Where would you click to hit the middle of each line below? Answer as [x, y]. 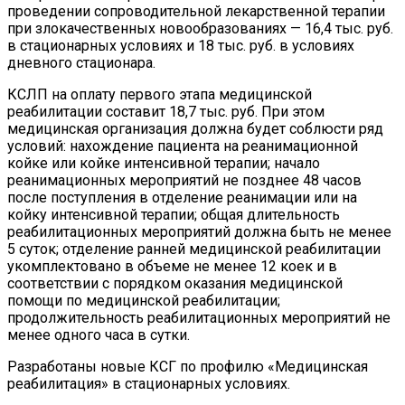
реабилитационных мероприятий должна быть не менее [199, 231]
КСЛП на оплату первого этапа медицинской [160, 94]
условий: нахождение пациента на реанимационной [183, 146]
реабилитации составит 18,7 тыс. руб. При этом [166, 111]
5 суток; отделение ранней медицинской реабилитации [194, 249]
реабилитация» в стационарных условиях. [149, 383]
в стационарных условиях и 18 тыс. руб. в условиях [181, 45]
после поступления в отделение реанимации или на [182, 197]
